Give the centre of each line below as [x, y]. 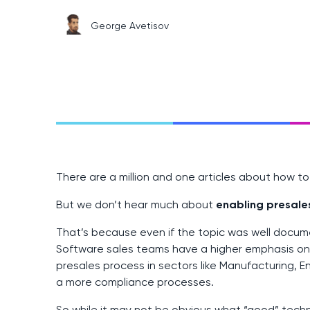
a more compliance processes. [135, 282]
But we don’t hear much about [136, 205]
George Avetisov [129, 25]
